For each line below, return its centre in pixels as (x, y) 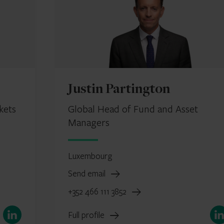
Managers (88, 122)
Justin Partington (119, 90)
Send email (87, 173)
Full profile (87, 215)
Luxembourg (90, 156)
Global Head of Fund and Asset (133, 109)
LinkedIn (16, 211)
